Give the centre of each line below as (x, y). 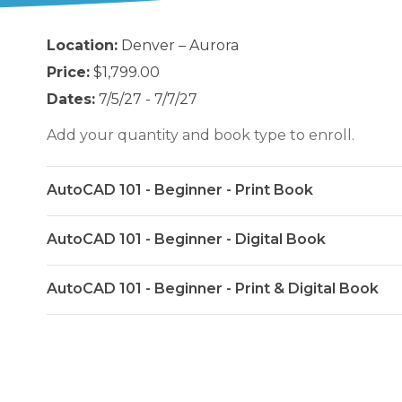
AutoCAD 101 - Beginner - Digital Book (186, 239)
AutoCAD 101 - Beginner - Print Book (180, 190)
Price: (68, 72)
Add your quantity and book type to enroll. (201, 135)
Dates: (71, 99)
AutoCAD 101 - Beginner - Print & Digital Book (213, 288)
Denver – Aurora (178, 45)
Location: (82, 45)
